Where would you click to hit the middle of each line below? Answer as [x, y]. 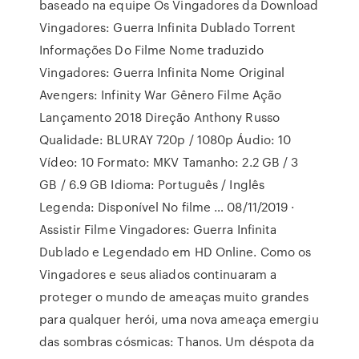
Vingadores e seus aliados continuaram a [158, 274]
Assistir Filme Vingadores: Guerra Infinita [158, 229]
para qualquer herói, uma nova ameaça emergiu [179, 319]
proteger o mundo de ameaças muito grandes [174, 296]
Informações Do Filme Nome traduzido [151, 50]
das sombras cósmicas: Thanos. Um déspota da [177, 341]
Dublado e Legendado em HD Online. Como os [175, 252]
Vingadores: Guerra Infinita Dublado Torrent [168, 27]
